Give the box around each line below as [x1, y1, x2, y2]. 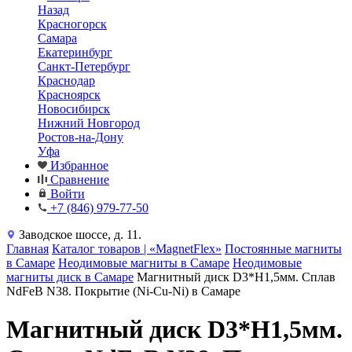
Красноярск [38, 88, 101, 101]
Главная [6, 242, 49, 255]
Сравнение [50, 173, 109, 186]
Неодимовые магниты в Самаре [58, 256, 229, 269]
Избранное [50, 159, 108, 172]
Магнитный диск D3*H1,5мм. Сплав [137, 270, 335, 284]
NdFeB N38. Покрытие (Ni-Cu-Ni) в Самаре [6, 284, 240, 298]
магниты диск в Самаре [6, 270, 134, 284]
